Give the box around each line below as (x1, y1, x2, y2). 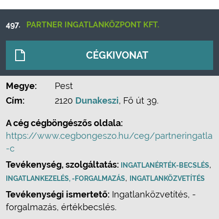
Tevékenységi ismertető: (6, 189, 109, 199)
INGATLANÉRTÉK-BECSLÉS (121, 161, 209, 169)
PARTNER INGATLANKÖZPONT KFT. (26, 20, 159, 29)
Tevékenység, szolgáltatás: (6, 159, 121, 170)
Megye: (6, 81, 37, 91)
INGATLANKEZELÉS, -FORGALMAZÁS (6, 175, 125, 182)
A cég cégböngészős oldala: (6, 118, 123, 128)
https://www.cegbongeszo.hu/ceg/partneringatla (6, 131, 213, 141)
